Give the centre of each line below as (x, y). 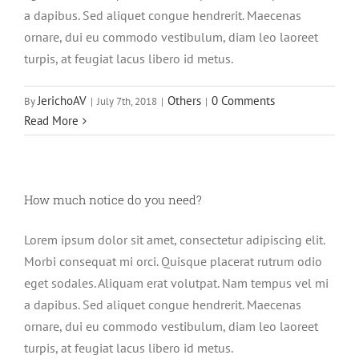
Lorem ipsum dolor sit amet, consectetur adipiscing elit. (174, 240)
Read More (51, 121)
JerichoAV (62, 101)
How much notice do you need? (113, 200)
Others (184, 101)
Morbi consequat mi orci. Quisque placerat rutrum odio (173, 262)
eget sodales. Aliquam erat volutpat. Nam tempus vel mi (176, 283)
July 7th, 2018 (127, 102)
